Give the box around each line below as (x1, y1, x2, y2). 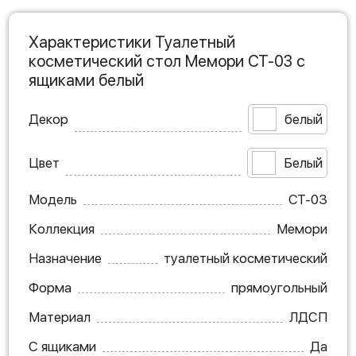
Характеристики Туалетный (29, 33, 235, 52)
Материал (29, 309, 91, 325)
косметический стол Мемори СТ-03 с (29, 52, 305, 71)
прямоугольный (231, 280, 327, 296)
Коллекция (29, 221, 95, 237)
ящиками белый (29, 71, 144, 90)
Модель (29, 192, 77, 207)
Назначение (29, 250, 102, 266)
